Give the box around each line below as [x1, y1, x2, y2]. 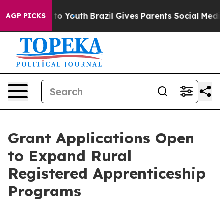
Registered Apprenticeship [8, 164, 206, 183]
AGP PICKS [6, 11, 46, 20]
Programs [8, 182, 81, 200]
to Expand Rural [8, 146, 132, 165]
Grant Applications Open [8, 129, 194, 147]
